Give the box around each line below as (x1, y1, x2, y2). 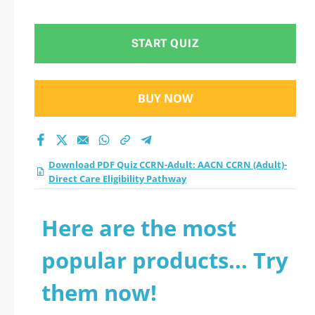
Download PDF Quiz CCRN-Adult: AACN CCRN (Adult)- (49, 158, 287, 171)
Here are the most (41, 213, 236, 243)
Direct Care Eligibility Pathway (49, 172, 186, 185)
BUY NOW (138, 91, 193, 106)
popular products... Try (41, 245, 288, 275)
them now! (41, 278, 157, 307)
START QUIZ (131, 37, 200, 50)
